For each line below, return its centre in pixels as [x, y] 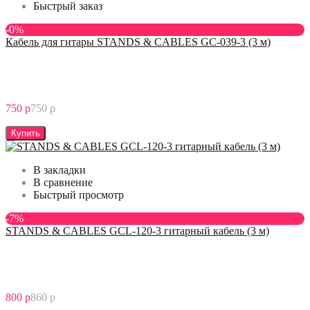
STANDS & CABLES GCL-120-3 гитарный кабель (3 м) [137, 230]
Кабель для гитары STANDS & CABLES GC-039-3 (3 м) [138, 42]
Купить [26, 133]
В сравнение [63, 182]
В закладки [60, 170]
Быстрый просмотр [79, 194]
